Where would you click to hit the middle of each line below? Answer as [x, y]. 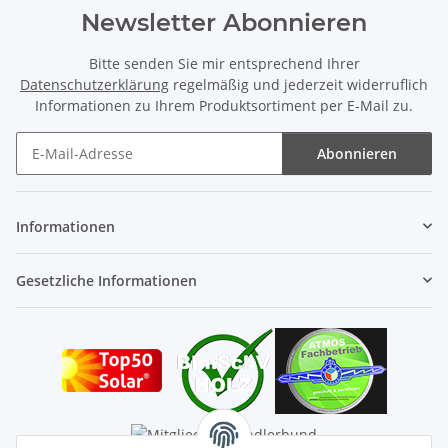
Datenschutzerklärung [94, 84]
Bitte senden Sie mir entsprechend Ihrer [224, 63]
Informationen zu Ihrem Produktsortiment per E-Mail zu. [224, 105]
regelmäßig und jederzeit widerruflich [298, 84]
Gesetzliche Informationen [106, 280]
